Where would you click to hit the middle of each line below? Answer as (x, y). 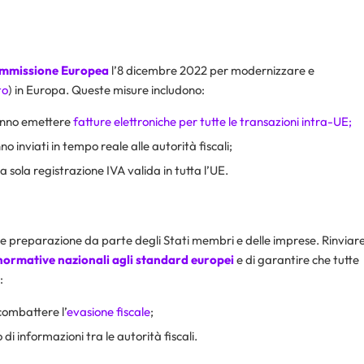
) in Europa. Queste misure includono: (106, 89)
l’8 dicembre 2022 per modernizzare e (212, 70)
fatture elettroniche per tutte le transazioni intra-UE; (212, 122)
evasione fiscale (108, 311)
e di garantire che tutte (298, 260)
